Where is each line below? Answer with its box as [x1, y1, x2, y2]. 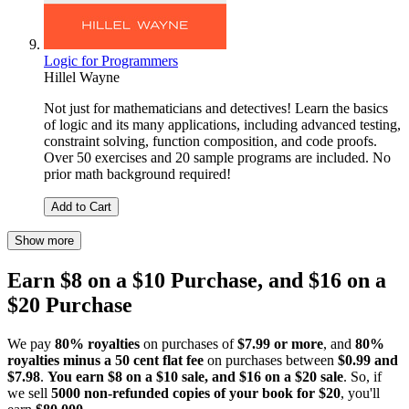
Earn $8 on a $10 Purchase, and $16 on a [7, 268, 386, 293]
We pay [7, 336, 55, 352]
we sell [7, 385, 51, 402]
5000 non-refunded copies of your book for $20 [51, 385, 341, 402]
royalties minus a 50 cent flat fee [7, 352, 204, 369]
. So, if [343, 369, 382, 385]
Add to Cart [51, 200, 111, 215]
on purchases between [204, 352, 338, 369]
